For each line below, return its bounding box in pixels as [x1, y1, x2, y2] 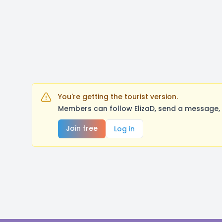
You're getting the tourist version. [58, 92, 178, 102]
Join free [66, 123, 98, 133]
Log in [114, 124, 135, 134]
